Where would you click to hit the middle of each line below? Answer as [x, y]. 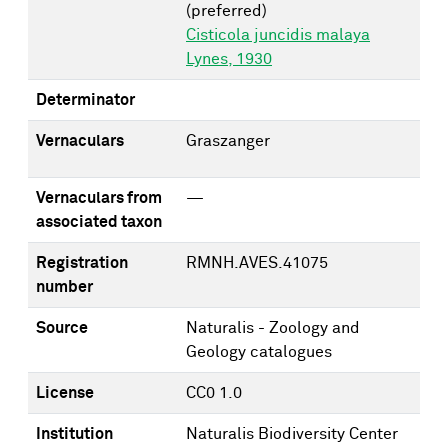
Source [62, 328]
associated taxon [99, 222]
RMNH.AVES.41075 [257, 263]
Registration [82, 263]
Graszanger [228, 141]
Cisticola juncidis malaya [278, 35]
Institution [74, 434]
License [65, 393]
